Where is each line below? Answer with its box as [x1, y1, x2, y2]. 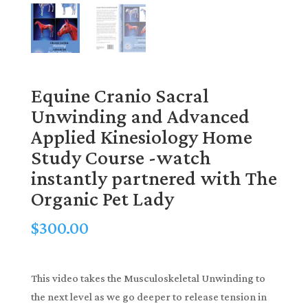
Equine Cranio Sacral [30, 83, 209, 107]
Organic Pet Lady [30, 186, 174, 210]
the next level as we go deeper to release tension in [30, 290, 267, 302]
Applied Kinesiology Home [30, 124, 252, 148]
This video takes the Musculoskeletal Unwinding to [30, 272, 265, 284]
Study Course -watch [30, 145, 211, 168]
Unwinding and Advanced [30, 104, 250, 127]
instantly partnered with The [30, 166, 277, 189]
